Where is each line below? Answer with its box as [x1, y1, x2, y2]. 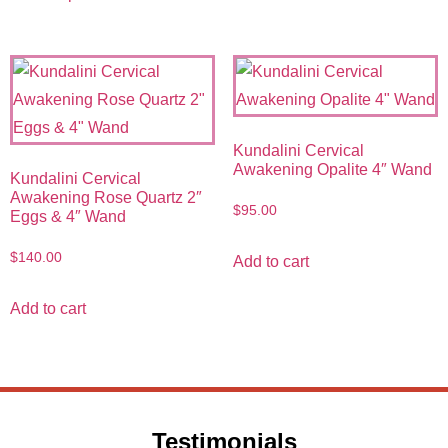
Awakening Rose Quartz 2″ [10, 189, 202, 207]
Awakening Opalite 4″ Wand [232, 161, 432, 179]
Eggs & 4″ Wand [10, 208, 126, 226]
